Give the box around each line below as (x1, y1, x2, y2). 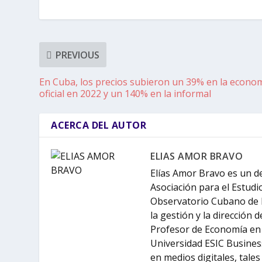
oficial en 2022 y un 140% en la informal (39, 87, 212, 101)
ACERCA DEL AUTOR (51, 119, 147, 132)
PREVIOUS (56, 48, 100, 61)
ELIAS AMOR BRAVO (150, 150, 243, 163)
